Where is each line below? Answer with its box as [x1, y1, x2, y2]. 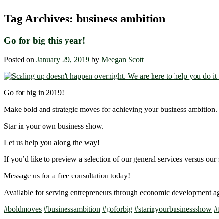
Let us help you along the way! [4, 138, 100, 147]
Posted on [4, 55, 36, 64]
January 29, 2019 [36, 55, 89, 64]
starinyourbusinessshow [138, 204, 212, 213]
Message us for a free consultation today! [4, 171, 130, 180]
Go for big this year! [4, 35, 85, 46]
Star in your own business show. [4, 121, 104, 130]
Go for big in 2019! [4, 88, 64, 97]
